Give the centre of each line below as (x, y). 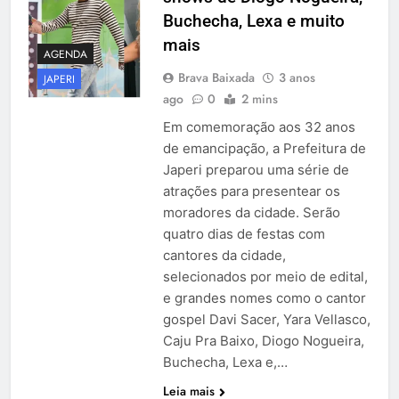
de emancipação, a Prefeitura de (264, 149)
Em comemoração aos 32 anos (259, 127)
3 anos (297, 78)
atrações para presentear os (251, 191)
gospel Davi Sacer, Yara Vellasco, (266, 320)
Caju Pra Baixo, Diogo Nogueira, (263, 341)
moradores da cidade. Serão (251, 213)
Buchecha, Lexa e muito (253, 21)
